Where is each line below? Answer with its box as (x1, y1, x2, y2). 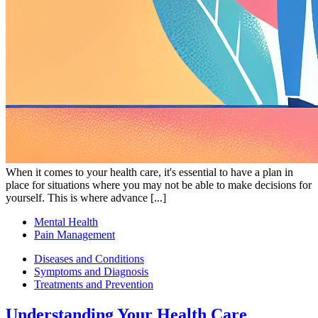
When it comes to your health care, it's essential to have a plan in (6, 166, 293, 179)
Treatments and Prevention (34, 278, 153, 291)
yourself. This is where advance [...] (6, 192, 166, 204)
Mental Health (34, 216, 98, 229)
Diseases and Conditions (34, 253, 144, 265)
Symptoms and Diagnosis (34, 265, 148, 278)
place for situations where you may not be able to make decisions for (6, 179, 312, 192)
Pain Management (34, 229, 115, 241)
